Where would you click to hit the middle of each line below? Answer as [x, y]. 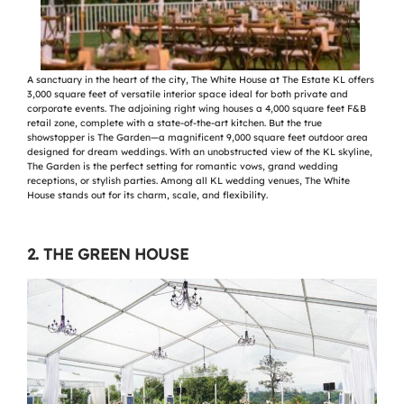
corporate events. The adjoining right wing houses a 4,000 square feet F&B [197, 109]
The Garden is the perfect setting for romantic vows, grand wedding [183, 167]
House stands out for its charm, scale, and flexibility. [147, 196]
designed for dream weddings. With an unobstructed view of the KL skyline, [200, 152]
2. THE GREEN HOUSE [108, 254]
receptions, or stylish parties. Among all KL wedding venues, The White [188, 181]
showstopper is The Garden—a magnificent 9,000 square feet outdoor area [197, 138]
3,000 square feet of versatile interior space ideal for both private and [188, 95]
